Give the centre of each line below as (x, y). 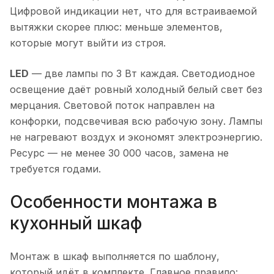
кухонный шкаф (76, 223)
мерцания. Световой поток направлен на (112, 105)
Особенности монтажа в (113, 202)
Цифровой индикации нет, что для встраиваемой (133, 11)
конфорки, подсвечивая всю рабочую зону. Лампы (136, 121)
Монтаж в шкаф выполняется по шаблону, (115, 256)
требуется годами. (55, 168)
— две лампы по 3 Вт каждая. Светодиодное (142, 73)
